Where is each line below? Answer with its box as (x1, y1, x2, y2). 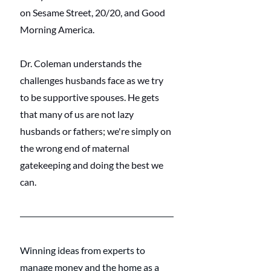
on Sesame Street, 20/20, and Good (20, 7, 167, 19)
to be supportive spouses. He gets (20, 91, 161, 103)
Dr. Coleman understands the (20, 57, 143, 70)
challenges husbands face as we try (20, 74, 165, 87)
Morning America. (20, 24, 94, 36)
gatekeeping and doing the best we (20, 159, 165, 171)
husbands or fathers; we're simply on (20, 125, 173, 137)
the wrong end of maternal (20, 142, 131, 154)
